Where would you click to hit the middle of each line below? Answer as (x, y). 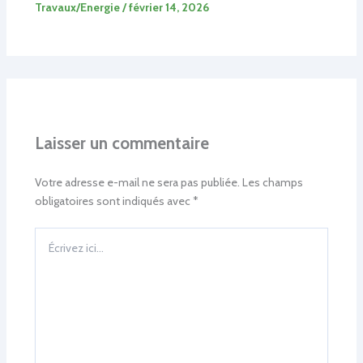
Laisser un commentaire (122, 143)
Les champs (272, 182)
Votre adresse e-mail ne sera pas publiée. (137, 182)
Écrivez (51, 235)
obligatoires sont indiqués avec (113, 201)
